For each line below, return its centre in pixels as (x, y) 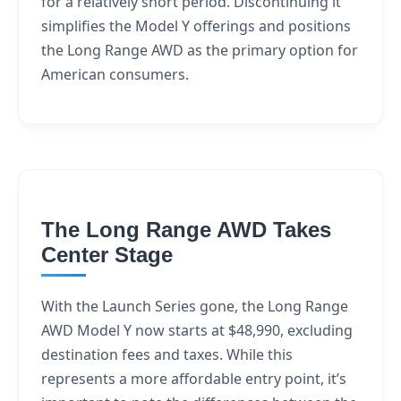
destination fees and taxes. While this (167, 354)
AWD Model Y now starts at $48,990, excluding (197, 330)
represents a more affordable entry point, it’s (194, 378)
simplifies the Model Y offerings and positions (196, 26)
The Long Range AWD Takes (186, 229)
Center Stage (107, 254)
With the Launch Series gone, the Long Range (195, 306)
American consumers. (115, 74)
